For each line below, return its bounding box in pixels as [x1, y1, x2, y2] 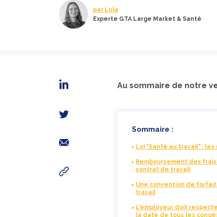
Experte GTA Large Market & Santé [93, 15, 201, 22]
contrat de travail [136, 166, 190, 173]
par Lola [93, 6, 118, 13]
